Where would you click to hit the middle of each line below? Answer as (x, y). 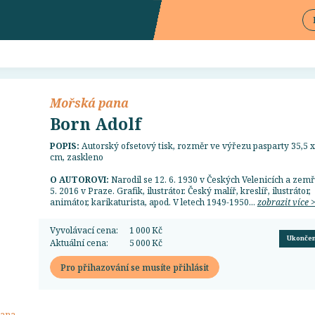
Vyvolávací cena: (84, 230)
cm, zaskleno (76, 157)
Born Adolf (95, 124)
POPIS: (65, 146)
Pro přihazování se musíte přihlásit (134, 267)
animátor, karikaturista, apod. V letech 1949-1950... (153, 202)
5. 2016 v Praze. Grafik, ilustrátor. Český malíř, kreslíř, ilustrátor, (180, 191)
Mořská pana (89, 103)
